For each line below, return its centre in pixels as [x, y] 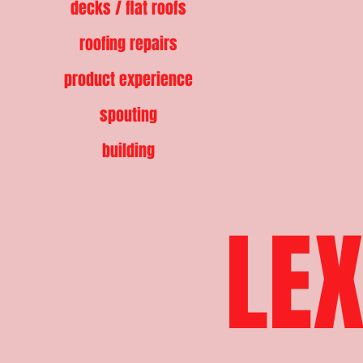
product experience [128, 79]
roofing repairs [128, 44]
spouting [128, 115]
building [128, 151]
